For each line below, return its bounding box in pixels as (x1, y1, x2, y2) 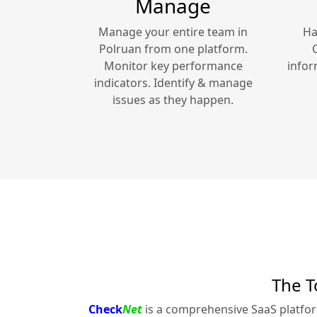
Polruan (98, 41, 142, 57)
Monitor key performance (103, 58, 243, 74)
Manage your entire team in (98, 24, 248, 40)
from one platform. (141, 41, 248, 57)
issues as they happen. (113, 92, 234, 108)
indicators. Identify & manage (93, 75, 253, 91)
